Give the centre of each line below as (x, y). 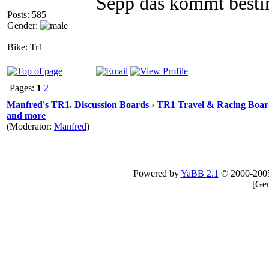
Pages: (22, 88)
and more (26, 116)
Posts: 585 (27, 15)
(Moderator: (30, 126)
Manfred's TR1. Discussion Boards (78, 105)
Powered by (157, 173)
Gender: (24, 26)
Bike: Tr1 (25, 47)
